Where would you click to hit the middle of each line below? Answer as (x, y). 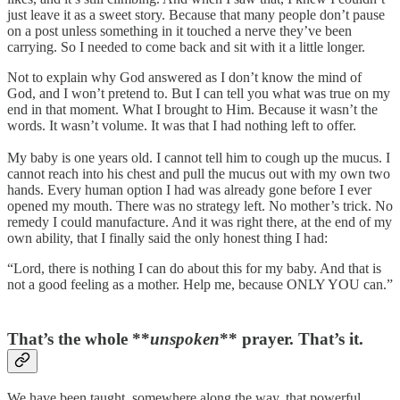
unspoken (185, 339)
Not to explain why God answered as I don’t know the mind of (184, 78)
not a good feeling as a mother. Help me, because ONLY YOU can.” (200, 285)
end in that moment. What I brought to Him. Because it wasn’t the (192, 110)
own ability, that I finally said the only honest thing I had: (167, 238)
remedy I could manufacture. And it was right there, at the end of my (200, 222)
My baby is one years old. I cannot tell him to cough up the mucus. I (199, 158)
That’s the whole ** (79, 339)
